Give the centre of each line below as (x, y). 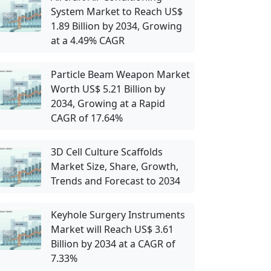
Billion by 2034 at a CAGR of (113, 244)
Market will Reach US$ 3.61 (112, 229)
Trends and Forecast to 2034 (116, 181)
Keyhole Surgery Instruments (118, 215)
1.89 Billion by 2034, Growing (116, 26)
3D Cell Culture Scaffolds (107, 152)
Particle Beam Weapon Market (120, 74)
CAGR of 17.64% (87, 118)
